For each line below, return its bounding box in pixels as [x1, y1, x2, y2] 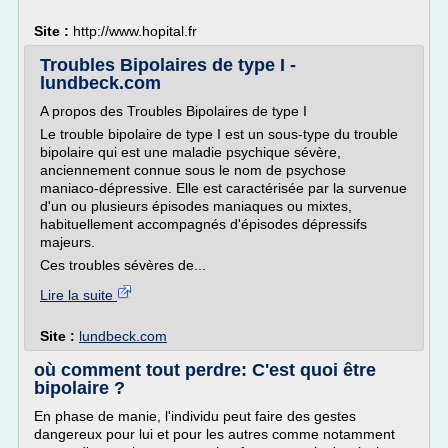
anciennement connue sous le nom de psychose [40, 162, 346, 178]
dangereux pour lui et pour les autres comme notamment [34, 426, 395, 442]
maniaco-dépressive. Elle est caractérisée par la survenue [40, 180, 407, 196]
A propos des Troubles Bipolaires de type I [40, 103, 307, 119]
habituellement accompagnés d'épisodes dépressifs [40, 216, 367, 232]
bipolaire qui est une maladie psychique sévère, [40, 144, 341, 160]
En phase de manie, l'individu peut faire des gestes [34, 408, 356, 424]
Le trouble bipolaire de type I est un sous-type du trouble [40, 126, 398, 142]
